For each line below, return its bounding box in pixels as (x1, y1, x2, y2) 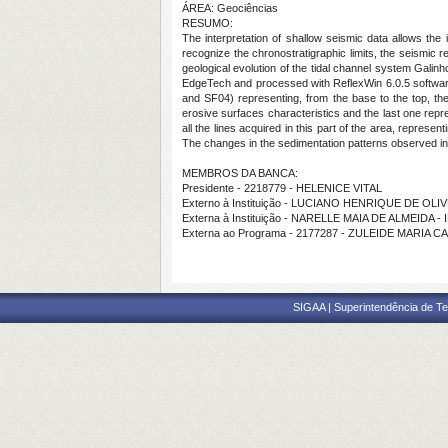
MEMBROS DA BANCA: (182, 167, 298, 179)
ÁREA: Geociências (182, 2, 278, 14)
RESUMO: (182, 17, 233, 29)
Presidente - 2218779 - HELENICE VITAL (182, 182, 382, 194)
